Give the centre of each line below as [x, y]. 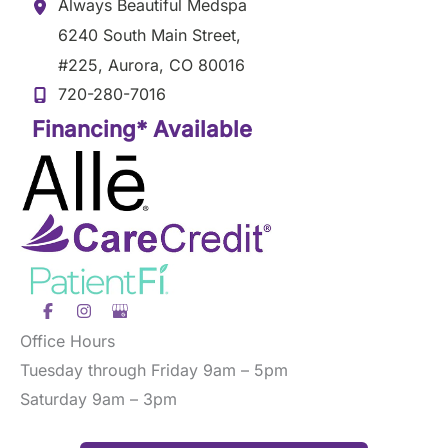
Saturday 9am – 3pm [98, 398]
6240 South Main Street [147, 35]
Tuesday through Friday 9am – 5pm [159, 369]
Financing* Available [142, 129]
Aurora [131, 65]
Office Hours [67, 340]
